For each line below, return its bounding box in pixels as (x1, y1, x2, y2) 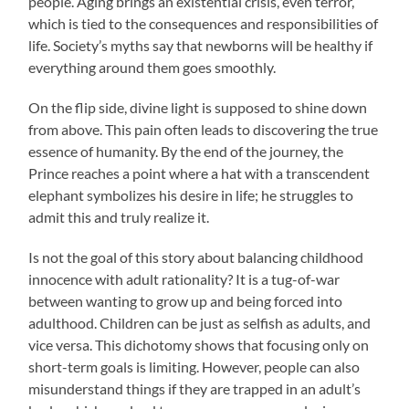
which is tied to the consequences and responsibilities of (28, 15, 379, 33)
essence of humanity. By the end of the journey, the (28, 142, 344, 161)
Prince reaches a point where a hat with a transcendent (28, 164, 371, 183)
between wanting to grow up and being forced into (28, 292, 343, 310)
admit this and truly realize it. (28, 208, 210, 226)
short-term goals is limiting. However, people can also (28, 358, 361, 376)
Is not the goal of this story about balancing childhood (28, 248, 364, 267)
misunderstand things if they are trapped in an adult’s (28, 380, 362, 398)
